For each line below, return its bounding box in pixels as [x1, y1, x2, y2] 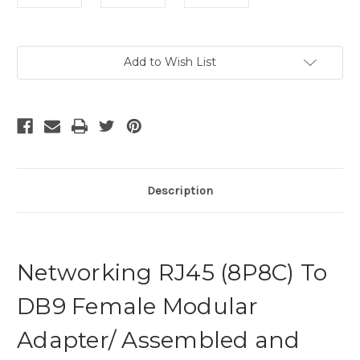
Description [147, 183, 213, 198]
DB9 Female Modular [17, 292, 259, 321]
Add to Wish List [123, 55, 216, 70]
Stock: [17, 62, 51, 76]
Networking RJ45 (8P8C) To [17, 259, 328, 287]
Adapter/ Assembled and [17, 326, 301, 354]
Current [17, 47, 57, 60]
